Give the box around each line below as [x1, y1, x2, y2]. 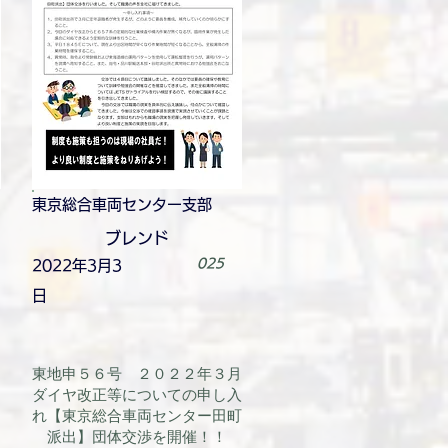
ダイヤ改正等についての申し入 [32, 385, 242, 404]
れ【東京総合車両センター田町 [32, 406, 242, 425]
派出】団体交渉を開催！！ [47, 427, 227, 446]
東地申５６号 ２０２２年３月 [32, 364, 242, 383]
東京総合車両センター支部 [32, 197, 212, 212]
